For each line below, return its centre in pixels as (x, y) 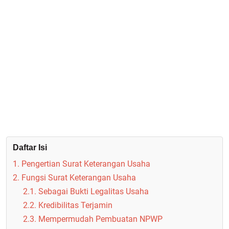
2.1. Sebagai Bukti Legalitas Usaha (86, 191)
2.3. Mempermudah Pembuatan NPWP (93, 219)
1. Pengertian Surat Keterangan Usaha (82, 164)
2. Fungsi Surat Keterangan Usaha (74, 178)
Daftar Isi (30, 147)
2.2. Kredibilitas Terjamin (68, 205)
